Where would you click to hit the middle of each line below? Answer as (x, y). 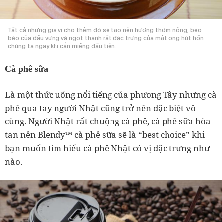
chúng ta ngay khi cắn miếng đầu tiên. (62, 46)
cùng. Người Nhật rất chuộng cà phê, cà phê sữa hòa (108, 121)
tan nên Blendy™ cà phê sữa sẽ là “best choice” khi (105, 134)
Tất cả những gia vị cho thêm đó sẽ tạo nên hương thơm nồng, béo (105, 30)
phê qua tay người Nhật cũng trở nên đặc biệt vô (100, 108)
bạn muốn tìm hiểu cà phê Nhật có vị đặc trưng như (107, 148)
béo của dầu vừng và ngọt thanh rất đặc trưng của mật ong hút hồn (106, 38)
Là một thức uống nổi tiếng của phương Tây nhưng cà (111, 94)
